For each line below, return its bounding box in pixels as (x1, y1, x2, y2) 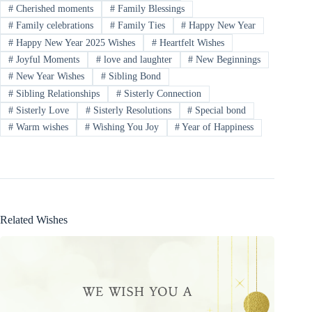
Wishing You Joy (89, 122, 159, 133)
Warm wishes (13, 122, 68, 133)
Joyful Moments (13, 54, 79, 65)
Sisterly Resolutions (90, 105, 171, 116)
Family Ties (114, 20, 165, 31)
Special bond (192, 105, 247, 116)
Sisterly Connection (120, 88, 201, 99)
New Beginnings (193, 54, 261, 65)
